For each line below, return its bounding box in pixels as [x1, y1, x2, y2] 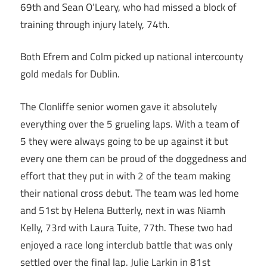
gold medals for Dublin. [20, 66, 120, 82]
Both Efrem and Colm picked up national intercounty [20, 49, 243, 65]
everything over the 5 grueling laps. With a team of [20, 116, 240, 132]
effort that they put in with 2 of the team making [20, 167, 231, 184]
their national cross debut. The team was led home [20, 185, 239, 201]
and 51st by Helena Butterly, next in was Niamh [20, 202, 225, 218]
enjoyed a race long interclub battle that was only [20, 237, 232, 253]
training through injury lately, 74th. [20, 16, 170, 32]
